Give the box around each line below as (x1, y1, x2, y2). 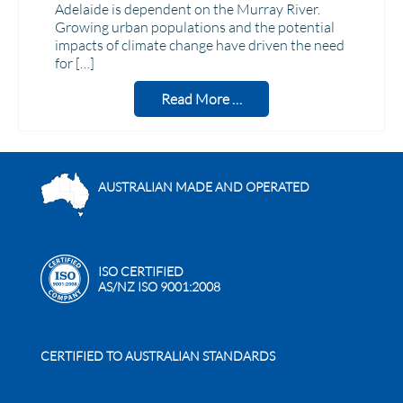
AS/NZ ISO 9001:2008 (98, 279, 220, 294)
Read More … (161, 90, 242, 108)
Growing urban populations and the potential (55, 18, 335, 36)
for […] (55, 54, 94, 72)
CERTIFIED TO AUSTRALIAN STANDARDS (40, 348, 275, 363)
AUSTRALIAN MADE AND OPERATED (98, 179, 309, 194)
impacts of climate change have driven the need (55, 36, 345, 54)
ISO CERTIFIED (98, 264, 184, 279)
